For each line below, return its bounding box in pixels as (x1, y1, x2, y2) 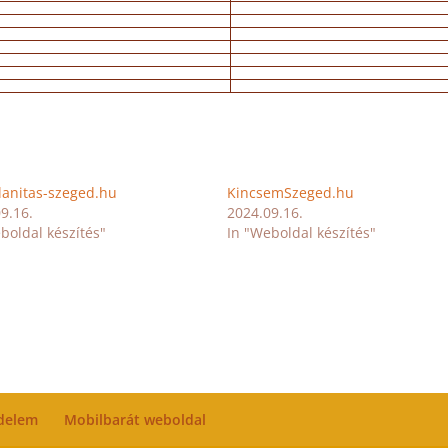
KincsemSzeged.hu (226, 183, 354, 202)
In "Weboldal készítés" (226, 223, 376, 242)
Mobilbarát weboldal (64, 410, 207, 429)
